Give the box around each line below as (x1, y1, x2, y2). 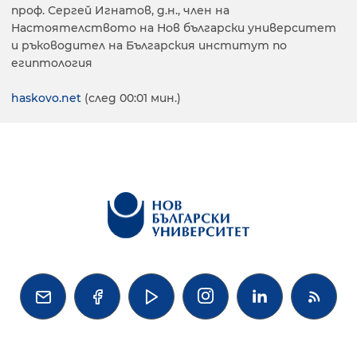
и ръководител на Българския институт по (11, 38, 287, 53)
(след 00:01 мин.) (81, 91, 181, 105)
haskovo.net (11, 91, 81, 105)
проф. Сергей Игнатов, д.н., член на (11, 3, 229, 18)
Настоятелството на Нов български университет (11, 21, 336, 35)
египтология (11, 56, 92, 70)
